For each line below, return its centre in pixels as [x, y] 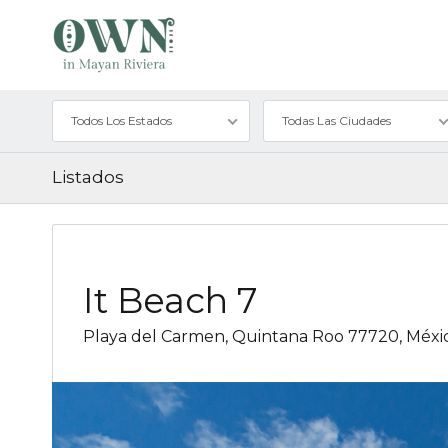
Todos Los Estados [121, 120]
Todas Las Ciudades [336, 120]
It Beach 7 [170, 300]
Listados [88, 176]
